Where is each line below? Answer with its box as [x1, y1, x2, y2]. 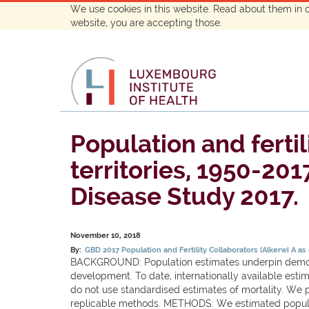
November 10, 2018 [70, 231, 141, 240]
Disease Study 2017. [70, 182, 299, 210]
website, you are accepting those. [70, 17, 222, 28]
